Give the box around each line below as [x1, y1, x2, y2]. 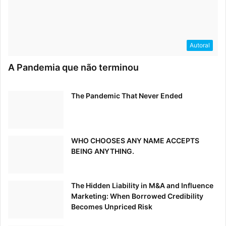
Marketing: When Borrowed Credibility [71, 192, 203, 201]
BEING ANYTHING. [71, 147, 134, 156]
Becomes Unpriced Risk [71, 202, 152, 211]
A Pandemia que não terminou [8, 62, 139, 73]
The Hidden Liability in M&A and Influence [71, 181, 213, 190]
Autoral [190, 41, 210, 49]
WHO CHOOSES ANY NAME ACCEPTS [71, 136, 199, 145]
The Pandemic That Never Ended [71, 91, 183, 100]
